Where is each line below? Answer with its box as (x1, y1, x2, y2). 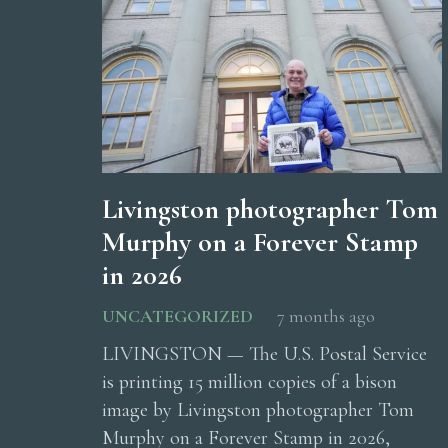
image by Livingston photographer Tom (102, 398, 414, 423)
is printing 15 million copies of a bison (102, 370, 397, 395)
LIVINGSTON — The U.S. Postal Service (102, 342, 427, 367)
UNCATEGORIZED (102, 305, 253, 328)
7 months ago (277, 305, 375, 328)
